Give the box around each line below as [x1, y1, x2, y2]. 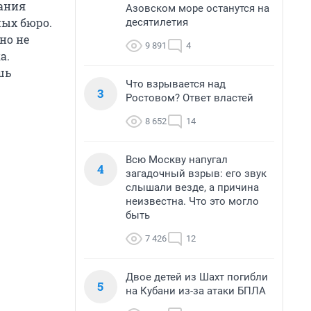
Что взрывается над [126, 78, 226, 90]
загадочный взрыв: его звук [126, 167, 267, 180]
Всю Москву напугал [126, 153, 228, 166]
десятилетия [126, 16, 188, 28]
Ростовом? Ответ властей [126, 92, 253, 104]
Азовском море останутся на [126, 2, 269, 15]
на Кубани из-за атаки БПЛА [126, 285, 266, 297]
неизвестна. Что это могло [126, 195, 259, 208]
